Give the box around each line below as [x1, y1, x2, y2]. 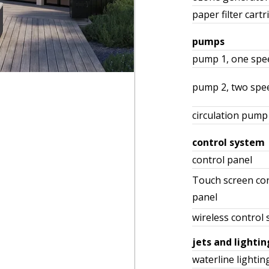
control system [192, 136, 265, 149]
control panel [192, 153, 252, 166]
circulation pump [192, 109, 268, 122]
